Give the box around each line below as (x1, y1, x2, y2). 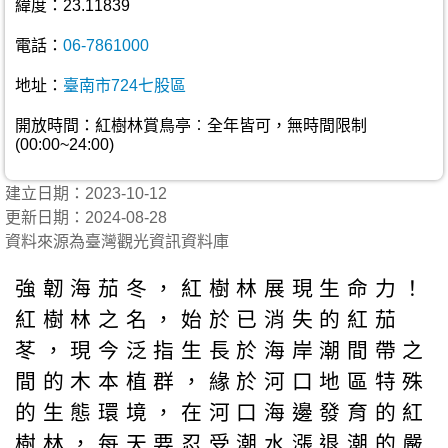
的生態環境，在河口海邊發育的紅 (15, 400, 430, 424)
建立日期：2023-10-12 (5, 185, 183, 202)
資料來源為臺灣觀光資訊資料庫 (5, 233, 229, 250)
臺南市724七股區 (63, 77, 186, 94)
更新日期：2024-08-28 (5, 209, 167, 226)
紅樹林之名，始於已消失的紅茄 (15, 307, 403, 331)
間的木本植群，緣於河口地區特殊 (15, 369, 430, 393)
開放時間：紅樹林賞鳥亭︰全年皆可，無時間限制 (15, 117, 367, 134)
